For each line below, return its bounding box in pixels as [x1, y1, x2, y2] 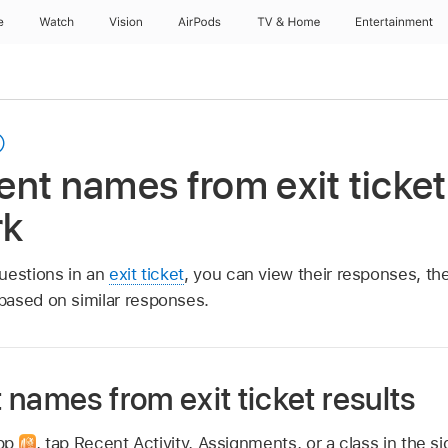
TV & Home [256, 15, 320, 29]
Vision [108, 15, 143, 29]
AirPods [177, 15, 222, 29]
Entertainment [356, 15, 434, 29]
